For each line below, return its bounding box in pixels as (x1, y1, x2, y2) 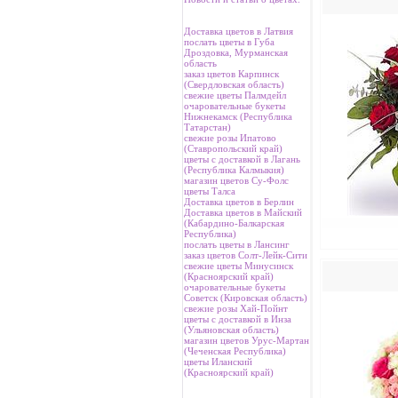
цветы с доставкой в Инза (183, 314, 291, 324)
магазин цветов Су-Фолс (183, 175, 289, 186)
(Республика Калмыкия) (183, 164, 284, 175)
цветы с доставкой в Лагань (183, 154, 300, 164)
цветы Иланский (183, 356, 252, 367)
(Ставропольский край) (183, 143, 283, 154)
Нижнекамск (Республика (183, 111, 292, 122)
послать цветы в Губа (183, 36, 275, 47)
